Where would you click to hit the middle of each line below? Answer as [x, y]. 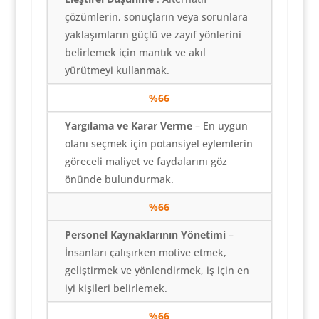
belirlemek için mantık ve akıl [135, 53]
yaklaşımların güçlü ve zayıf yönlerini [153, 35]
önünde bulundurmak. [119, 179]
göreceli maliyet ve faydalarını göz [146, 162]
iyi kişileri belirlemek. [116, 288]
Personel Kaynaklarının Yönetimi [145, 235]
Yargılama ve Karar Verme [128, 126]
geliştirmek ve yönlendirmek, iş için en [157, 271]
